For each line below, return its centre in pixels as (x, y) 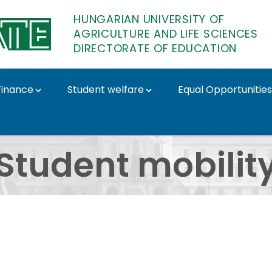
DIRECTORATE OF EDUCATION (155, 48)
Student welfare (106, 90)
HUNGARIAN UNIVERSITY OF (149, 19)
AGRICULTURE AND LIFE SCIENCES (166, 34)
